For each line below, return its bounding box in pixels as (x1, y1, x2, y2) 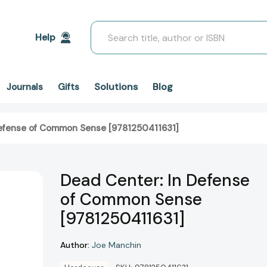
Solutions (94, 80, 138, 93)
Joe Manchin (92, 240, 141, 251)
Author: (60, 239, 89, 250)
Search (91, 21, 121, 34)
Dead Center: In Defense (60, 169, 250, 192)
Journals (7, 81, 43, 93)
